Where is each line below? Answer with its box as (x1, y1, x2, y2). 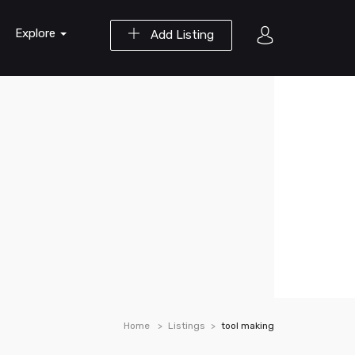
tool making (221, 320, 274, 331)
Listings (168, 320, 205, 331)
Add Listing (147, 28, 214, 42)
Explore (15, 26, 59, 40)
